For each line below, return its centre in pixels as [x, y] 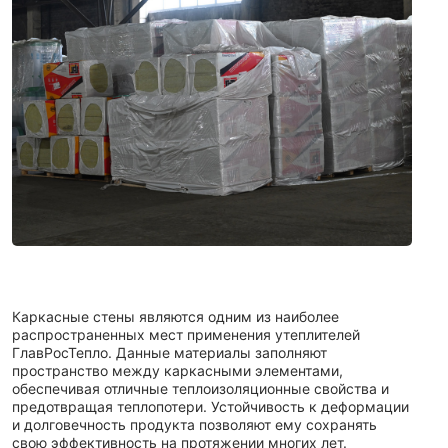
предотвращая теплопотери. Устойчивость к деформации [210, 406]
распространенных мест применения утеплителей [186, 334]
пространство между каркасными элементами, [177, 370]
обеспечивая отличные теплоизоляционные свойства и [200, 388]
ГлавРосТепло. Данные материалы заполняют [169, 352]
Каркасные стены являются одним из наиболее [175, 316]
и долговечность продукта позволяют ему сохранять [194, 424]
